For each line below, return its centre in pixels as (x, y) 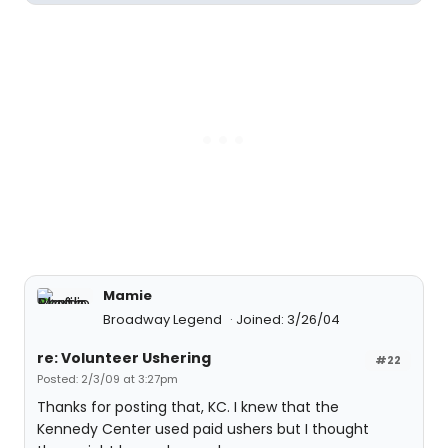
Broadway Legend (164, 319)
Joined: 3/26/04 (288, 319)
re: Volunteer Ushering (124, 358)
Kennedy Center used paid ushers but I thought (203, 429)
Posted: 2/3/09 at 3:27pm (107, 379)
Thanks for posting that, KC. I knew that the (188, 407)
